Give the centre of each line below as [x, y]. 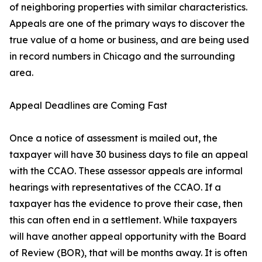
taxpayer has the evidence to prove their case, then [126, 204]
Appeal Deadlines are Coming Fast [88, 106]
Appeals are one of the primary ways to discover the [127, 24]
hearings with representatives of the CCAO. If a [115, 187]
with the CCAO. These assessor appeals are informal [126, 171]
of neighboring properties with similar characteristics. [128, 7]
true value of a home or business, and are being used [129, 40]
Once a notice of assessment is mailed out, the [113, 138]
